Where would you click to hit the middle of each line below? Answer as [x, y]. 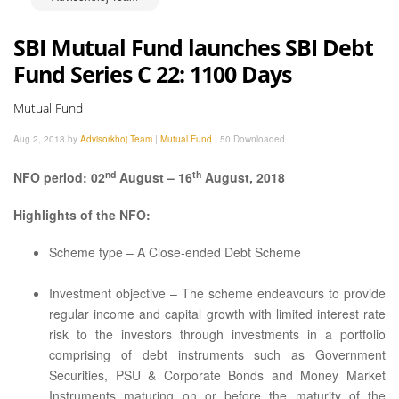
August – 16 [154, 177]
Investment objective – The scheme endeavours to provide [217, 293]
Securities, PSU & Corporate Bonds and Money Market [217, 375]
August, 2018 [243, 177]
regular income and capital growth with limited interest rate [217, 313]
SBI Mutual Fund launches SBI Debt [193, 47]
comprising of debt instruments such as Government [217, 354]
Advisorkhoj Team [116, 139]
